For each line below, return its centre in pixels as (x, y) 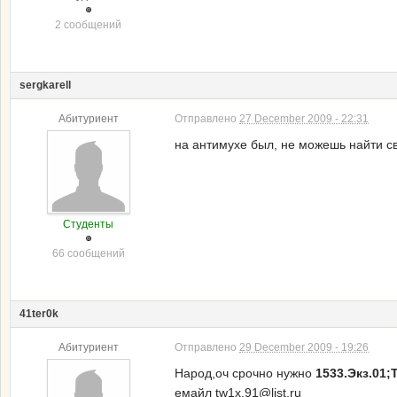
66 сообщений (88, 253)
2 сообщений (88, 25)
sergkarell (45, 85)
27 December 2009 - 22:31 (304, 119)
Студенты (88, 224)
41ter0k (39, 314)
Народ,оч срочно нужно (245, 373)
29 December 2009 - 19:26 (304, 347)
